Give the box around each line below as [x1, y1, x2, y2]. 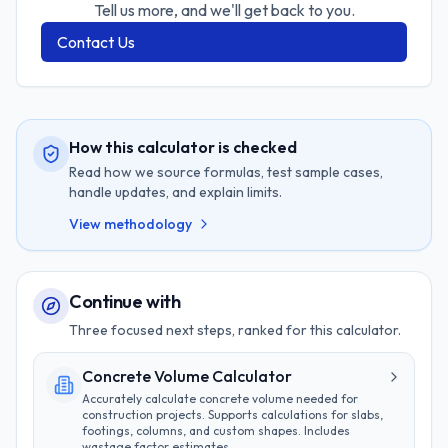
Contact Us [57, 32, 135, 52]
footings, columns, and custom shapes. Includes [82, 423, 350, 438]
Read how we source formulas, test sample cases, [69, 163, 383, 181]
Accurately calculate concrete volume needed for [82, 391, 358, 406]
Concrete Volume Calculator [82, 366, 292, 386]
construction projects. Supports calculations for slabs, [82, 407, 383, 422]
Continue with [69, 290, 181, 313]
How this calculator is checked [69, 137, 297, 157]
